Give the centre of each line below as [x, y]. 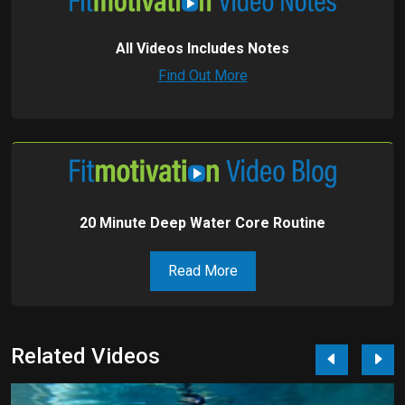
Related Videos [85, 356]
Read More [202, 270]
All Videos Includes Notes [202, 48]
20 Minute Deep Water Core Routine [202, 222]
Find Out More [202, 75]
